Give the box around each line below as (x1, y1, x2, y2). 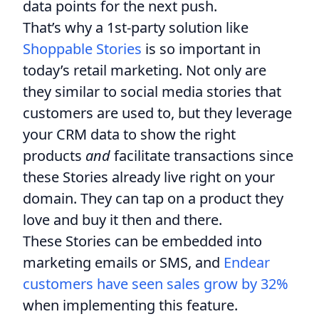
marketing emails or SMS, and (23, 252, 224, 272)
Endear (224, 252, 270, 272)
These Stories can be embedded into (23, 231, 262, 251)
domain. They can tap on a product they (23, 188, 283, 208)
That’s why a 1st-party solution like (23, 17, 249, 37)
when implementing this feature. (23, 295, 238, 315)
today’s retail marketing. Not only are (23, 60, 266, 80)
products (23, 145, 85, 165)
